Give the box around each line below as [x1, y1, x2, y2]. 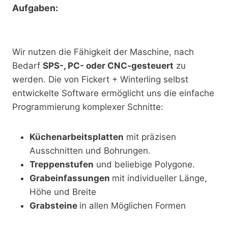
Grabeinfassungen [30, 173, 112, 183]
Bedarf [12, 61, 43, 71]
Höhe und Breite [30, 187, 96, 197]
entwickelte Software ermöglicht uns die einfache [12, 88, 214, 98]
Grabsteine [30, 201, 79, 211]
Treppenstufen [30, 159, 94, 169]
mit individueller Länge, [112, 173, 207, 183]
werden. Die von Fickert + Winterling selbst [12, 74, 188, 84]
